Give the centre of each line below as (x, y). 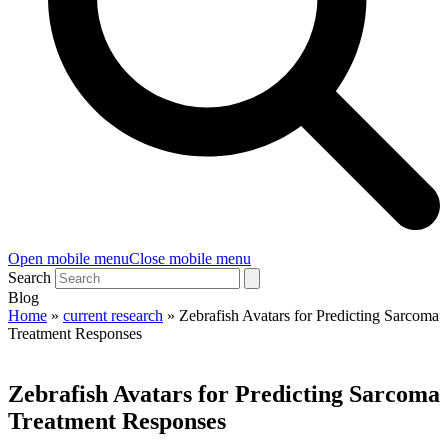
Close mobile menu (190, 258)
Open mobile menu (68, 258)
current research (113, 315)
